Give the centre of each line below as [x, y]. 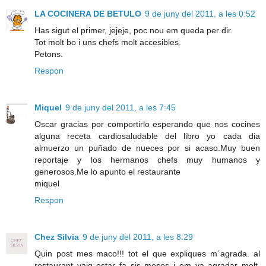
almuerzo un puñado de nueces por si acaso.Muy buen [147, 148]
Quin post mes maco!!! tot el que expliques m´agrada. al [147, 254]
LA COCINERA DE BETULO [88, 14]
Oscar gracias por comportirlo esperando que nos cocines [147, 124]
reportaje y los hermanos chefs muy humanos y [147, 160]
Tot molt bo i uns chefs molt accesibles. [108, 42]
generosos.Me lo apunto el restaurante [107, 172]
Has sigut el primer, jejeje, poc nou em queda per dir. [134, 31]
